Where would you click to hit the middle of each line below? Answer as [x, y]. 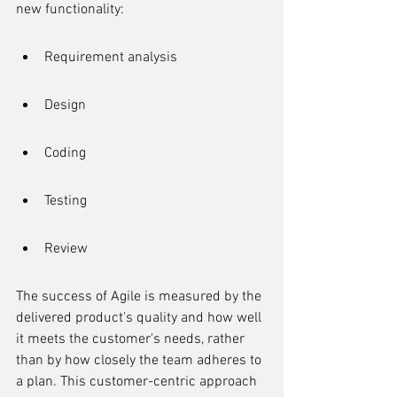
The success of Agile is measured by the [140, 297]
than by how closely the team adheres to [140, 361]
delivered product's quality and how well [140, 318]
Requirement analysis [111, 58]
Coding [65, 153]
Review [66, 249]
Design [65, 105]
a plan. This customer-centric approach [138, 382]
